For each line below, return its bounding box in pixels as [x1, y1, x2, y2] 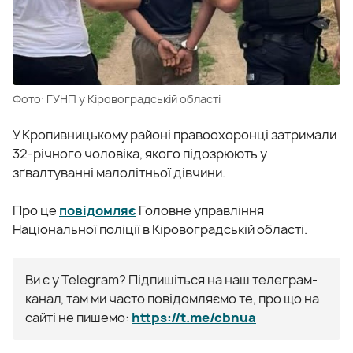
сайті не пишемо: [25, 308, 132, 326]
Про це [13, 201, 59, 219]
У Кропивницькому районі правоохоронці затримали [13, 125, 336, 143]
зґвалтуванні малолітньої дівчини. [13, 163, 225, 181]
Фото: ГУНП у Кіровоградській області [13, 91, 221, 106]
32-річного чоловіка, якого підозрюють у [13, 144, 267, 162]
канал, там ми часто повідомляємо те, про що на [25, 289, 319, 307]
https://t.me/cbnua [132, 308, 256, 326]
